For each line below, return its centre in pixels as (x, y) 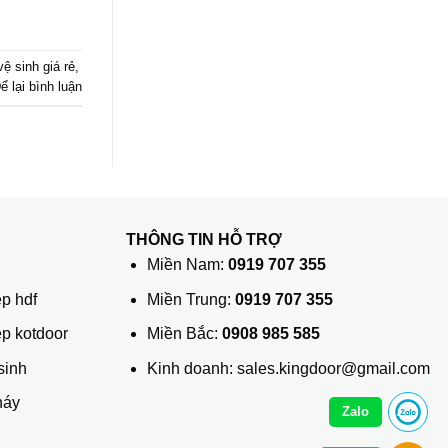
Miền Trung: (190, 299)
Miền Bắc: (184, 334)
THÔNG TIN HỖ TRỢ (204, 240)
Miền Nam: (187, 265)
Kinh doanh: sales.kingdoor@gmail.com (288, 368)
